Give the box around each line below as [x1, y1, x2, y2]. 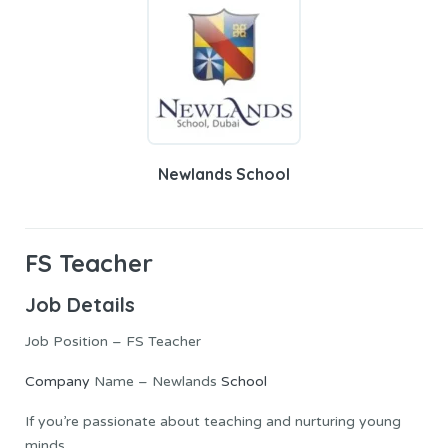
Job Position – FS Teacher [25, 333, 201, 351]
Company [25, 373, 90, 391]
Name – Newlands [90, 373, 221, 391]
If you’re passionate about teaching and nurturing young [25, 413, 401, 431]
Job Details [25, 292, 135, 318]
